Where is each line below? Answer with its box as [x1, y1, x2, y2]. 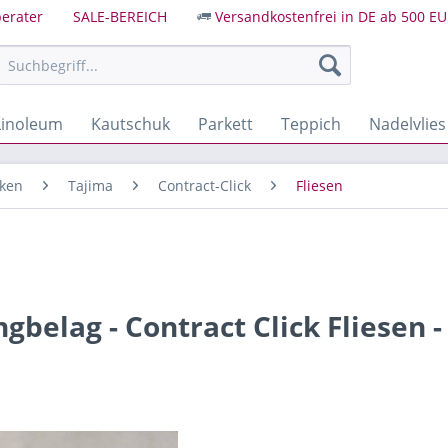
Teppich [281, 113, 341, 135]
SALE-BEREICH [73, 7, 167, 26]
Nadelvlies [369, 113, 446, 135]
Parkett [198, 113, 253, 135]
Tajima [68, 176, 113, 195]
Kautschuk [91, 113, 170, 135]
